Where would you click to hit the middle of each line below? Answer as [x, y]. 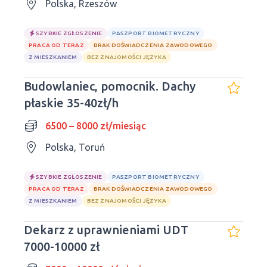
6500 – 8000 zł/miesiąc [96, 126]
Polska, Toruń [75, 147]
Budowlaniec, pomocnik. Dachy [110, 86]
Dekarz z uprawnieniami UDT [106, 230]
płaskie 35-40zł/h [71, 103]
